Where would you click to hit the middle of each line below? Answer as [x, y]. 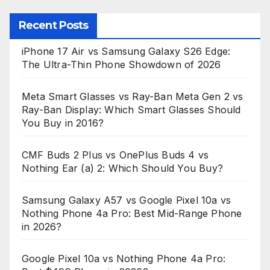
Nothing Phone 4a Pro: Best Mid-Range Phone [132, 213]
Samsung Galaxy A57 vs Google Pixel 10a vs [127, 200]
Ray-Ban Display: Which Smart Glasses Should [131, 109]
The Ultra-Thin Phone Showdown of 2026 [121, 64]
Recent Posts [54, 25]
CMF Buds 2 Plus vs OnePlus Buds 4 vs [115, 155]
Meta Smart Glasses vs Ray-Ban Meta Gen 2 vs [133, 96]
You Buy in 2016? [63, 123]
